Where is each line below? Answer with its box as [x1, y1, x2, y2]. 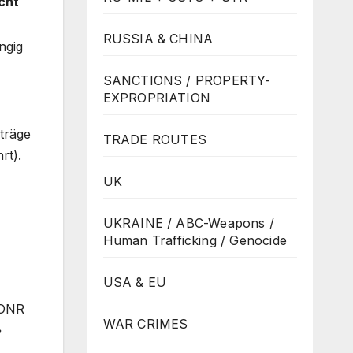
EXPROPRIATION [102, 89, 211, 106]
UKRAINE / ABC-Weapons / [102, 214, 275, 231]
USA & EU [102, 273, 167, 290]
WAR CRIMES [102, 315, 188, 332]
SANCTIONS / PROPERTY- [102, 72, 271, 88]
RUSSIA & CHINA [102, 30, 214, 46]
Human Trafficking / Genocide [102, 232, 288, 248]
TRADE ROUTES [102, 131, 206, 147]
